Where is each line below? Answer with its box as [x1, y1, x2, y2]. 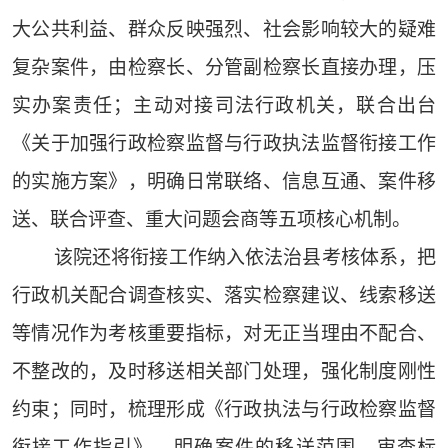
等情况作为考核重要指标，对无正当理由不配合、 [11, 323, 437, 345]
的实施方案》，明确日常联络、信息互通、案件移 [11, 171, 437, 193]
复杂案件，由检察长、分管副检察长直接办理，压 [11, 57, 437, 79]
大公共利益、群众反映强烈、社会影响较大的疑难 [11, 19, 437, 41]
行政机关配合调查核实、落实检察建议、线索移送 [11, 285, 437, 307]
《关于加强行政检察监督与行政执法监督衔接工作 [11, 133, 437, 155]
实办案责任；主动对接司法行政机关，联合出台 [11, 95, 437, 117]
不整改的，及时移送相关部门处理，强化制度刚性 [11, 361, 437, 383]
